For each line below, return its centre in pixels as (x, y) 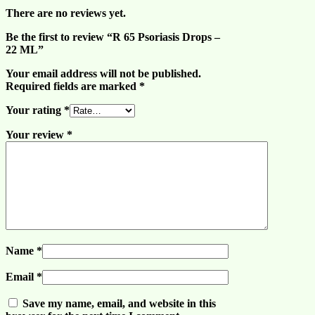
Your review (36, 134)
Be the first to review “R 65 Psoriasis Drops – (113, 37)
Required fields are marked (72, 86)
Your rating (35, 110)
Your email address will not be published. (103, 73)
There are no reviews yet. (66, 13)
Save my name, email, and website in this (119, 303)
